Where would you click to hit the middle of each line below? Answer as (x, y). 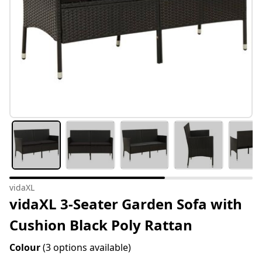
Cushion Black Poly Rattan (101, 225)
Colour (26, 248)
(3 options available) (87, 248)
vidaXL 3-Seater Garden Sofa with (126, 204)
